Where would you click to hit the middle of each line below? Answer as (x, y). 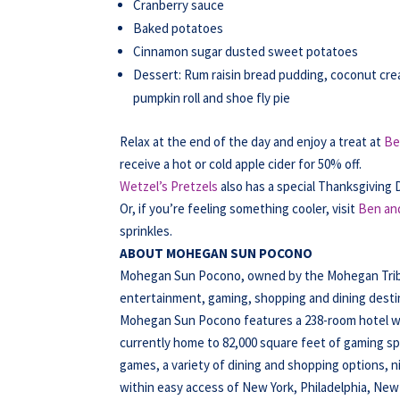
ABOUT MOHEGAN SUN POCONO (217, 253)
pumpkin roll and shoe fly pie (212, 98)
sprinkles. (146, 231)
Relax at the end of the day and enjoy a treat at (252, 142)
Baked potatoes (179, 28)
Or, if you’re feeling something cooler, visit (239, 208)
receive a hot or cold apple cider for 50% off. (241, 164)
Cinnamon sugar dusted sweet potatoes (246, 51)
